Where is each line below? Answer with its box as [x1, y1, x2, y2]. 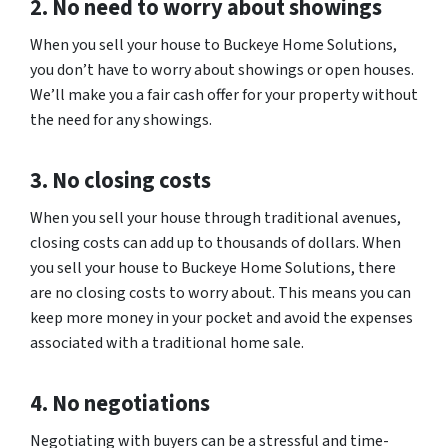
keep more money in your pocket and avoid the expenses [30, 306, 413, 329]
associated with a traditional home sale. [30, 331, 304, 354]
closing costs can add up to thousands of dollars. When [30, 231, 401, 254]
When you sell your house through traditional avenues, [30, 206, 401, 229]
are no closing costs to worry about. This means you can [30, 281, 411, 304]
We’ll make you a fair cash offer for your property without [30, 83, 418, 106]
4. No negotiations [30, 387, 210, 420]
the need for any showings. [30, 108, 212, 131]
